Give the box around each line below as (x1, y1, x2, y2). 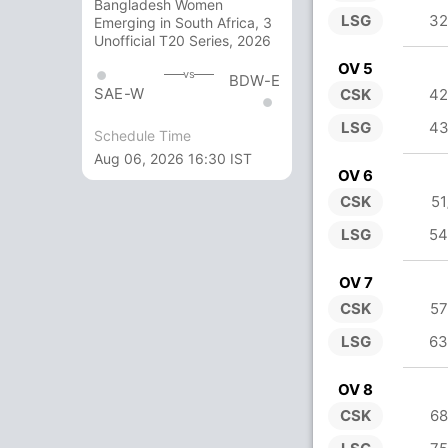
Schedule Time (94, 126, 191, 144)
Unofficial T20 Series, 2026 (94, 32, 271, 50)
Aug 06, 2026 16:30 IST (94, 149, 252, 167)
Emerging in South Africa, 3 (94, 14, 272, 32)
